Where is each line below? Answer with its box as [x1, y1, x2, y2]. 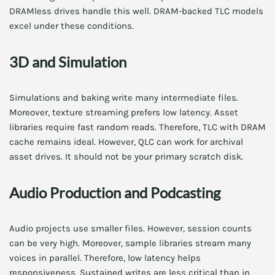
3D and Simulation [9, 53, 126, 71]
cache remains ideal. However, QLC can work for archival [9, 136, 243, 147]
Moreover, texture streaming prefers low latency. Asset [9, 107, 238, 118]
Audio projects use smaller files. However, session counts [9, 223, 252, 234]
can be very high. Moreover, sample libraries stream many [9, 238, 251, 249]
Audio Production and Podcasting [9, 184, 220, 201]
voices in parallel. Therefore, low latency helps [9, 252, 201, 263]
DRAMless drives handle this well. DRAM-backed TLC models [9, 6, 263, 17]
